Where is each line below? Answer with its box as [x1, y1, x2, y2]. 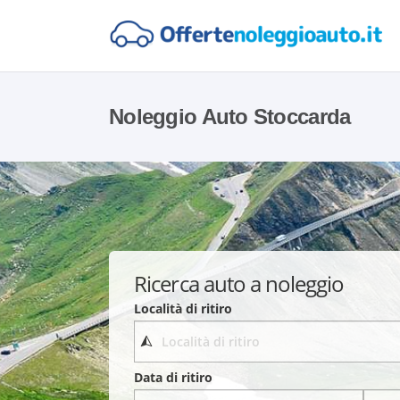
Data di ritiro [134, 369, 213, 387]
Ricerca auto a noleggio [134, 268, 345, 298]
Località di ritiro [134, 299, 233, 317]
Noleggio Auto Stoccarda [109, 104, 351, 129]
